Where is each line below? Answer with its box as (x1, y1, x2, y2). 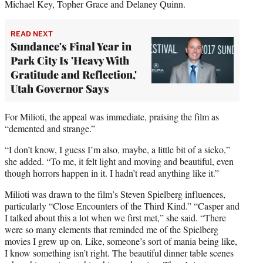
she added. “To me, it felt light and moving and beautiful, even (5, 154, 234, 167)
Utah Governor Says (11, 81, 109, 96)
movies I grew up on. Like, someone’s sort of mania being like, (5, 234, 237, 247)
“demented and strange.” (5, 122, 95, 134)
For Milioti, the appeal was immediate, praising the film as (5, 110, 219, 123)
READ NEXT (11, 29, 53, 38)
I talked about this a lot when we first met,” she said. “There (5, 211, 226, 224)
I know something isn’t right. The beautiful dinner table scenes (5, 246, 234, 259)
